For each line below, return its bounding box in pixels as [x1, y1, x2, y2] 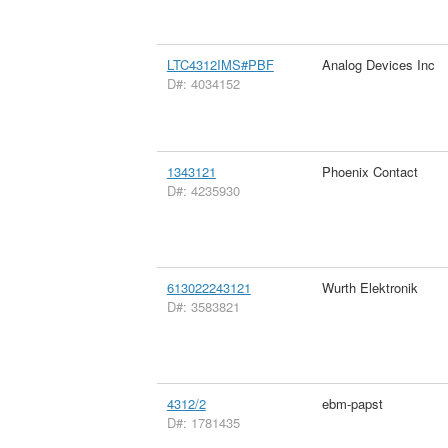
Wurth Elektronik [321, 277, 418, 297]
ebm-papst [321, 393, 383, 413]
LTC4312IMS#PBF [166, 54, 274, 74]
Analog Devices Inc [321, 54, 435, 74]
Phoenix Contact [321, 161, 418, 181]
